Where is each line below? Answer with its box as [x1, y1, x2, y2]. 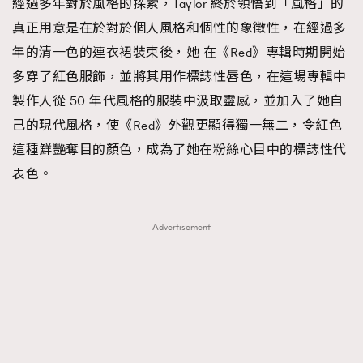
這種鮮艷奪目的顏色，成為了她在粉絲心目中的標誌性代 [12, 141, 347, 158]
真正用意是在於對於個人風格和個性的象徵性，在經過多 [12, 19, 347, 36]
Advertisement [152, 220, 211, 233]
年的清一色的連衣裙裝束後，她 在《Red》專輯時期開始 [12, 44, 346, 61]
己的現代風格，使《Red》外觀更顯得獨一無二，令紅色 [12, 117, 342, 134]
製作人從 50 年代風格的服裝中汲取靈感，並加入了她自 [12, 92, 344, 109]
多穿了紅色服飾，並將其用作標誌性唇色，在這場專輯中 [12, 68, 347, 85]
